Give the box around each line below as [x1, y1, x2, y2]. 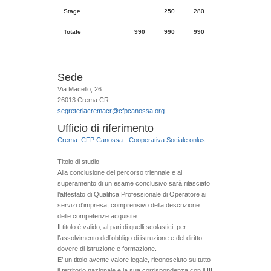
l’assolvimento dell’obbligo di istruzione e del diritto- [57, 233, 204, 241]
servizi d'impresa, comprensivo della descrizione [57, 201, 200, 209]
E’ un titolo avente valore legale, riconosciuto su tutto [57, 255, 211, 263]
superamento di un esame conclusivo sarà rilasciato [57, 179, 210, 187]
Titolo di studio [57, 157, 99, 165]
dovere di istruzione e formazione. [57, 244, 157, 252]
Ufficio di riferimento [57, 122, 154, 134]
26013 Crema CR [57, 96, 109, 103]
